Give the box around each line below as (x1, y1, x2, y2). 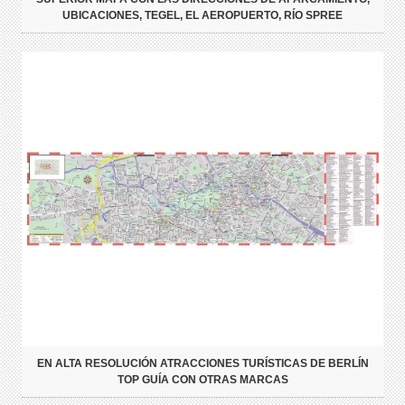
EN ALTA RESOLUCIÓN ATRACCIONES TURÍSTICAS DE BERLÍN (36, 357, 369, 371)
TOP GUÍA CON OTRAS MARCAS (117, 373, 288, 387)
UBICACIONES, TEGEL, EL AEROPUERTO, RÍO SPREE (62, 9, 343, 23)
